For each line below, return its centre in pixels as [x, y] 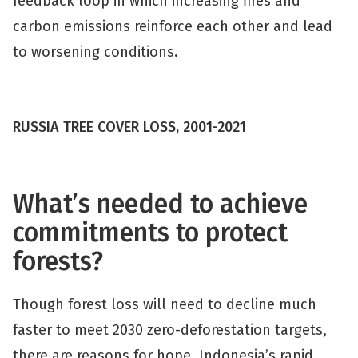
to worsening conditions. [95, 52]
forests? [61, 261]
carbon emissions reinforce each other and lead [173, 26]
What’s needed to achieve [160, 204]
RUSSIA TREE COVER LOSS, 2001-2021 [129, 127]
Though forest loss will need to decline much [165, 304]
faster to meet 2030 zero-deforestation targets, [170, 330]
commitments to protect [150, 233]
